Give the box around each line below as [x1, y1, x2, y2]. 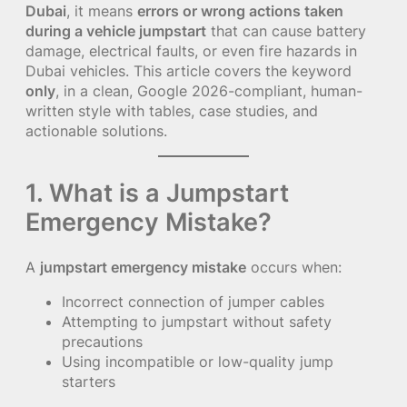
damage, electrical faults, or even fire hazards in [25, 42, 357, 60]
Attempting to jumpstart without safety [62, 313, 332, 332]
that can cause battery [206, 22, 366, 40]
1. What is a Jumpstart [25, 177, 289, 209]
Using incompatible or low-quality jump [62, 352, 333, 372]
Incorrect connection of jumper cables [62, 293, 324, 312]
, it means [66, 2, 137, 20]
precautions [62, 333, 143, 352]
